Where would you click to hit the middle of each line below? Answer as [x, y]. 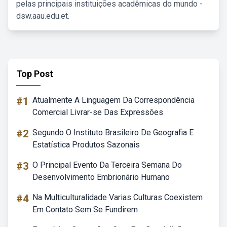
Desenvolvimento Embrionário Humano [101, 177]
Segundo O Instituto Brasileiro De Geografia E [113, 133]
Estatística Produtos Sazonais [86, 145]
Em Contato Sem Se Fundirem [85, 210]
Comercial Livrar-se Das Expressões [98, 112]
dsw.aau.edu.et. [43, 16]
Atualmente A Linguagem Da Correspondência [113, 100]
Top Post [35, 74]
